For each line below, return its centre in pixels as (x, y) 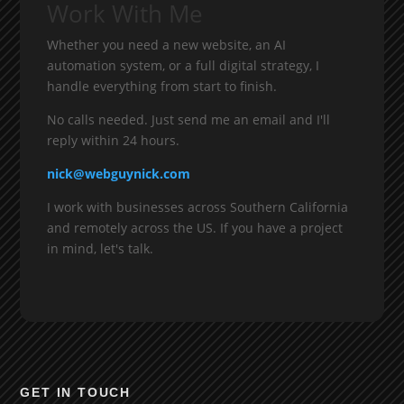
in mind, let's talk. (101, 249)
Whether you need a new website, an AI (167, 45)
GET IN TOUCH (76, 393)
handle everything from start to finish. (162, 87)
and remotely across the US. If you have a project (195, 228)
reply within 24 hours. (114, 141)
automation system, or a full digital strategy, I (184, 66)
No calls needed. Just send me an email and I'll (189, 120)
